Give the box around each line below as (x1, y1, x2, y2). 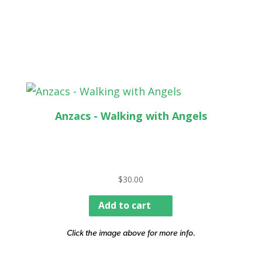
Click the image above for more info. (66, 227, 195, 237)
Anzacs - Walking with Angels (54, 108, 207, 123)
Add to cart (98, 199, 151, 212)
